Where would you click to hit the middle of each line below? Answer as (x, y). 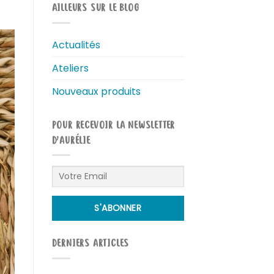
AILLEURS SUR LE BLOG (95, 9)
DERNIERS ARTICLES (91, 244)
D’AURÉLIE (71, 141)
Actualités (76, 45)
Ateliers (70, 68)
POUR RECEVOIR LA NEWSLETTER (113, 126)
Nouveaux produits (96, 91)
